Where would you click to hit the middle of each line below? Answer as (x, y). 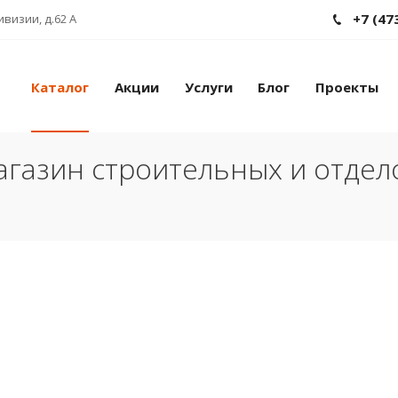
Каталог (60, 88)
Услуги (208, 88)
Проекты (347, 88)
